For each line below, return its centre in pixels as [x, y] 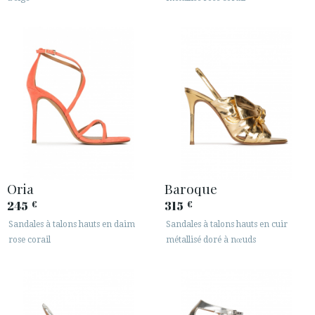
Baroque [191, 188]
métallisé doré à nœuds [211, 239]
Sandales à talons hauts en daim [72, 224]
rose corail [30, 239]
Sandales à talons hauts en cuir [227, 224]
